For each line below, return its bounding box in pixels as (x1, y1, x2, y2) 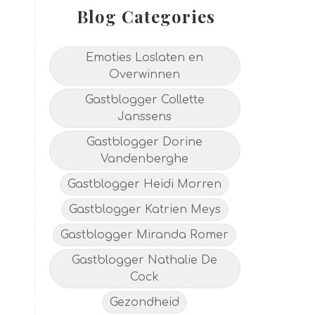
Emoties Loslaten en (86, 51, 204, 65)
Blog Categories (77, 5, 216, 28)
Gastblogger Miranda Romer (60, 229, 229, 242)
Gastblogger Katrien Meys (68, 203, 221, 217)
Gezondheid (110, 296, 180, 309)
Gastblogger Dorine (86, 136, 203, 149)
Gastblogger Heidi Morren (67, 178, 222, 191)
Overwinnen (109, 68, 181, 82)
